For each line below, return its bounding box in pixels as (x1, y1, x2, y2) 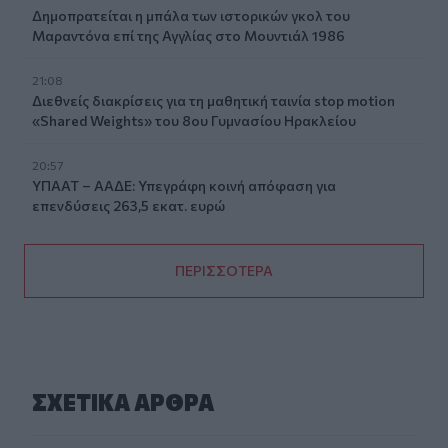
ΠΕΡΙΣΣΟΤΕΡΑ (175, 261, 273, 279)
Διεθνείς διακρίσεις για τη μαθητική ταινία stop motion (32, 91, 395, 109)
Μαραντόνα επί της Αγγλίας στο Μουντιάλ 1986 (32, 26, 345, 44)
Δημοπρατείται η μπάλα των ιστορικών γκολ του (32, 6, 350, 24)
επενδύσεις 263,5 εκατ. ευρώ (32, 196, 225, 214)
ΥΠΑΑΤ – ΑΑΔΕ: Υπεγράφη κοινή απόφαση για (32, 176, 336, 194)
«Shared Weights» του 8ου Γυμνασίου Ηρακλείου (32, 111, 356, 129)
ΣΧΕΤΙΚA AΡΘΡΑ (32, 388, 214, 416)
